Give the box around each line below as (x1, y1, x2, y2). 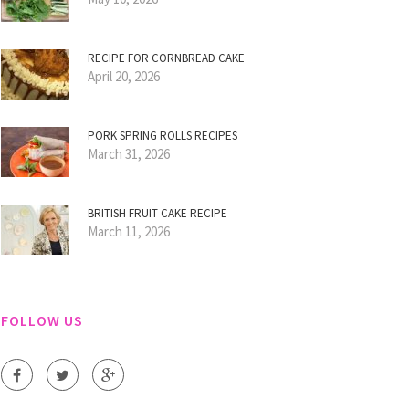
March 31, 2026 (88, 145, 170, 163)
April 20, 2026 (88, 68, 160, 85)
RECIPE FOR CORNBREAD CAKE (88, 50, 245, 66)
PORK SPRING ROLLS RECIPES (88, 128, 237, 143)
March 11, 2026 (88, 223, 170, 240)
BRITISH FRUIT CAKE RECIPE (88, 205, 227, 221)
